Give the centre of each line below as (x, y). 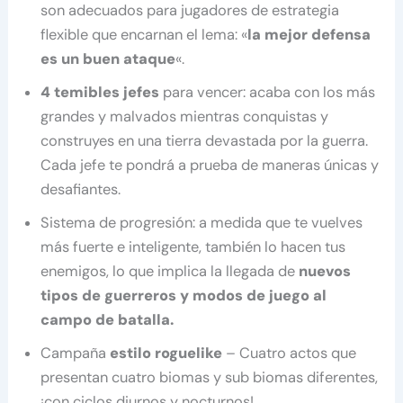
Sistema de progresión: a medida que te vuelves (202, 222)
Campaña (76, 353)
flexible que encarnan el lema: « (144, 34)
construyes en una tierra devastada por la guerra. (205, 140)
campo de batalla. (107, 319)
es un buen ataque (108, 58)
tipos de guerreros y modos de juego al (184, 295)
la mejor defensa (309, 34)
